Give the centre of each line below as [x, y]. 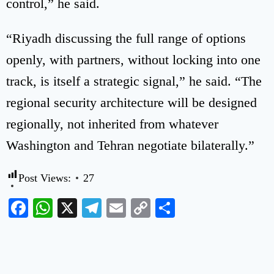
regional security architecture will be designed [131, 102]
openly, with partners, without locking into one [133, 59]
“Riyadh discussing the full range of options [126, 38]
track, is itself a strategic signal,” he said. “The [134, 81]
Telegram [139, 208]
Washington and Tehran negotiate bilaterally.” [130, 145]
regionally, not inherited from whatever [112, 124]
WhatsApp [94, 208]
